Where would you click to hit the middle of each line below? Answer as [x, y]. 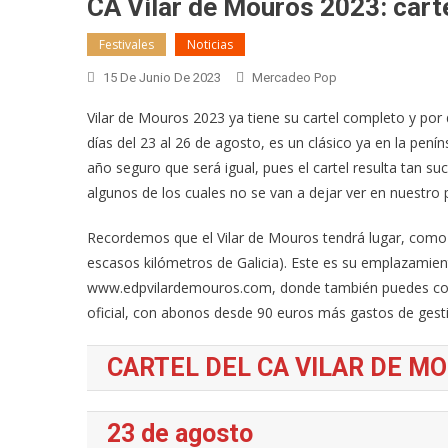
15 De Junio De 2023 [162, 77]
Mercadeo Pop [294, 77]
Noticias [210, 44]
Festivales [126, 44]
